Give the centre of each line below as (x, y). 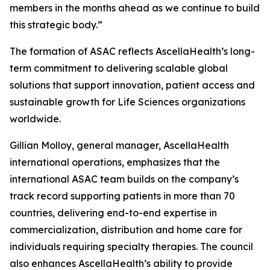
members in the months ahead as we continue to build (135, 8)
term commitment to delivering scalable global (119, 68)
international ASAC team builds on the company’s (124, 179)
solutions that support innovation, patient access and (132, 85)
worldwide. (35, 119)
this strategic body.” (56, 25)
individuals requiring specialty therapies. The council (131, 246)
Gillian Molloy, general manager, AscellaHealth (119, 145)
